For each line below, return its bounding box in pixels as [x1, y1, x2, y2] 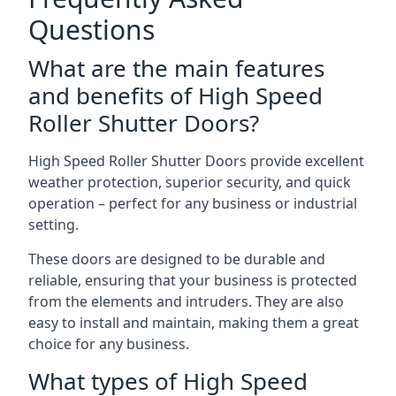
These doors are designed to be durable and [28, 249, 325, 269]
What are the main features [28, 52, 324, 84]
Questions [28, 11, 155, 48]
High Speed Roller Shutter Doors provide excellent [28, 151, 364, 171]
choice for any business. [28, 334, 189, 354]
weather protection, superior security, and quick [28, 172, 351, 192]
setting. [28, 215, 79, 234]
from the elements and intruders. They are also [28, 292, 344, 311]
